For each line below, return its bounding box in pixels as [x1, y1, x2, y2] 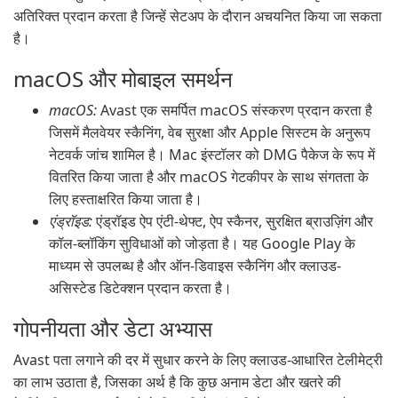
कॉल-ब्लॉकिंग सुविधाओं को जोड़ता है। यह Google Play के [49, 234, 355, 253]
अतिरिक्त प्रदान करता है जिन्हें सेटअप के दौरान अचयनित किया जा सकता [13, 6, 382, 26]
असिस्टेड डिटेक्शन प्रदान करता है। [49, 278, 232, 298]
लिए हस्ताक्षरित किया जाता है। [49, 189, 203, 209]
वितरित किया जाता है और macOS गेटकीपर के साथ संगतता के [49, 167, 369, 187]
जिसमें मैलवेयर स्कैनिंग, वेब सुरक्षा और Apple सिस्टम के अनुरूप [49, 123, 370, 142]
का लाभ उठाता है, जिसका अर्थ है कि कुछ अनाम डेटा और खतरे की [13, 372, 341, 392]
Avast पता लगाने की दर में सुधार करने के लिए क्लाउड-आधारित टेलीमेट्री [13, 350, 383, 370]
